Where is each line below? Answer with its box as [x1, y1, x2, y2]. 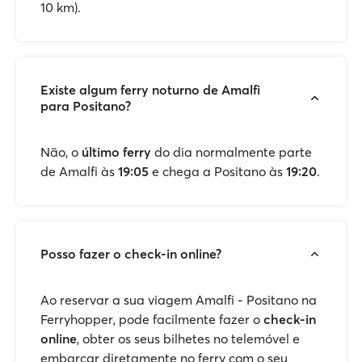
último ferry [82, 144, 151, 160]
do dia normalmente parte [151, 144, 312, 160]
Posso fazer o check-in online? [40, 246, 221, 262]
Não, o [40, 144, 82, 160]
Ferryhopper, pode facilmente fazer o [40, 311, 263, 327]
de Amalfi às [40, 163, 118, 179]
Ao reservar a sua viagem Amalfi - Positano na [40, 292, 317, 308]
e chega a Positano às [152, 163, 286, 179]
